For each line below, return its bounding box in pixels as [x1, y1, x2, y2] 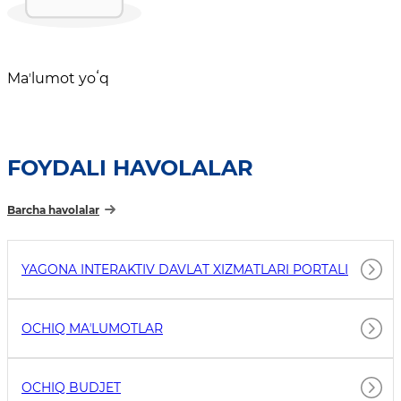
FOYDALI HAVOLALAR [7, 155, 253, 182]
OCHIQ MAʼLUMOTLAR [21, 320, 163, 337]
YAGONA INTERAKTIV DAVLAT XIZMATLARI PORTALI [21, 261, 348, 278]
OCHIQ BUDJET [21, 380, 121, 397]
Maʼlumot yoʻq [7, 70, 109, 88]
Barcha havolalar [7, 203, 99, 218]
